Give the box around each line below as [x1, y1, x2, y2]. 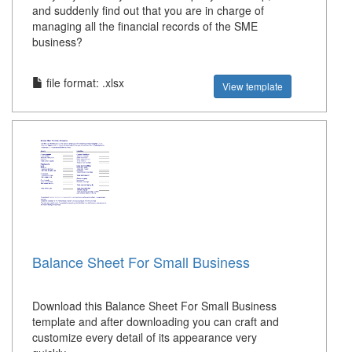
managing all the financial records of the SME [32, 18, 258, 35]
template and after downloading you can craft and [32, 313, 279, 330]
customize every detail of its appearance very [32, 329, 257, 346]
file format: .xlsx [43, 75, 124, 91]
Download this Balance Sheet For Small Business [32, 298, 277, 314]
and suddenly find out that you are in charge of [32, 2, 264, 19]
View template [222, 79, 284, 93]
